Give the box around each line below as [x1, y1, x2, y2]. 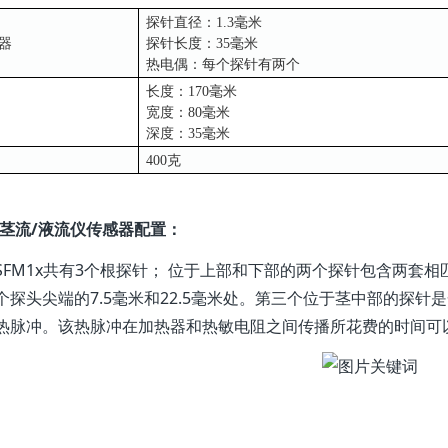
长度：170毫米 [145, 83, 237, 99]
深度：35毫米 [145, 125, 230, 141]
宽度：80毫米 [145, 104, 230, 120]
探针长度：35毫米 [145, 35, 258, 51]
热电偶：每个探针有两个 [145, 56, 300, 72]
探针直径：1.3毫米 [145, 14, 262, 30]
